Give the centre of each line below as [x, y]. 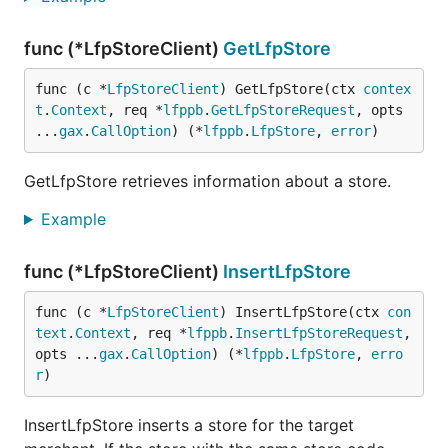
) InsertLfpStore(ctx [303, 312]
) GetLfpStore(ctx [291, 89]
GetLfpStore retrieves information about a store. [207, 181]
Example [75, 219]
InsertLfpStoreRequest [319, 333]
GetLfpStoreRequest [283, 110]
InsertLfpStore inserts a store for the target [189, 425]
